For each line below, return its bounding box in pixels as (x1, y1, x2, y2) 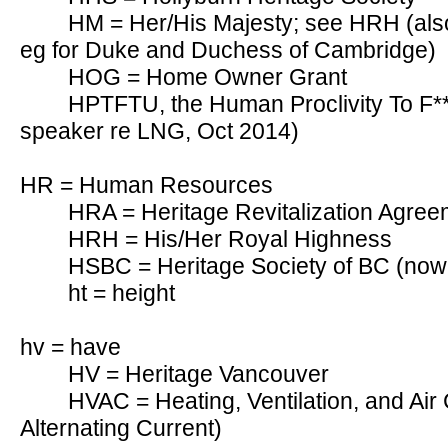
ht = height (68, 280, 175, 306)
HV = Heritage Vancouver (68, 361, 329, 387)
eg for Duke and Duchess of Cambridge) (20, 37, 436, 63)
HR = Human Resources (20, 172, 273, 198)
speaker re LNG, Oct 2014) (20, 118, 299, 144)
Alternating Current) (20, 415, 222, 441)
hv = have (20, 334, 121, 360)
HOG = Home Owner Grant (68, 64, 347, 90)
